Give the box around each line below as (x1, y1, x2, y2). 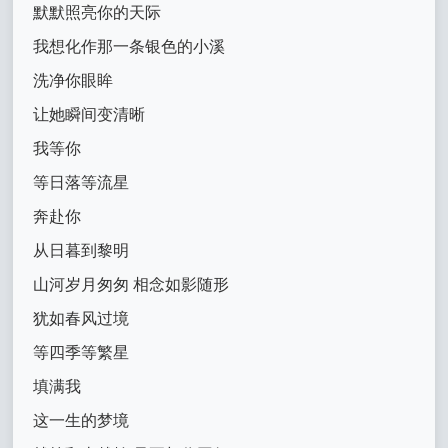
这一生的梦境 (33, 412, 130, 430)
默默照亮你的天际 (33, 4, 162, 22)
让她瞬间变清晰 (33, 106, 146, 124)
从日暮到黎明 (33, 242, 130, 260)
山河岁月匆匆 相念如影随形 (33, 276, 230, 294)
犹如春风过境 (33, 310, 130, 328)
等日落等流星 (33, 174, 130, 192)
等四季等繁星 (33, 344, 130, 362)
